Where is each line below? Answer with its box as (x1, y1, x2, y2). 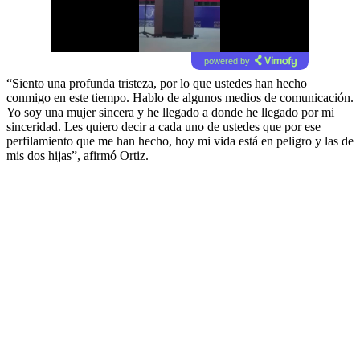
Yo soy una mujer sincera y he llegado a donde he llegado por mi (6, 104, 334, 119)
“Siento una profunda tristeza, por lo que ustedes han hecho (6, 76, 307, 90)
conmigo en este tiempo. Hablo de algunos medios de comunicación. (6, 90, 354, 104)
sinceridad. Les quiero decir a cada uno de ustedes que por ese (6, 119, 321, 133)
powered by (203, 55, 250, 66)
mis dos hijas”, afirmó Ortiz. (6, 148, 149, 162)
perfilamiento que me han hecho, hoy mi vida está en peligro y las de (6, 133, 354, 148)
